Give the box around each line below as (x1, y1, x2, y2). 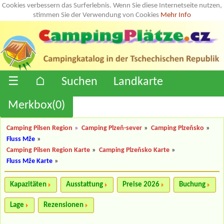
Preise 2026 (122, 180, 159, 188)
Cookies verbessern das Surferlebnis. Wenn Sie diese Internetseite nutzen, (2, 2, 222, 9)
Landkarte (113, 75, 163, 88)
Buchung (179, 180, 205, 188)
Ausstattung (66, 180, 103, 188)
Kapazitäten (10, 180, 46, 188)
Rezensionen (43, 201, 83, 209)
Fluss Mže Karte (6, 157, 52, 164)
